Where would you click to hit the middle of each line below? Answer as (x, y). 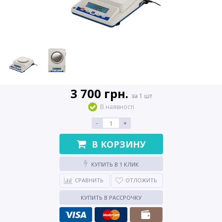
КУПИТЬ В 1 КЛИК (115, 164)
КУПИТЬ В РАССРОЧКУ (111, 197)
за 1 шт (141, 96)
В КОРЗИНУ (118, 144)
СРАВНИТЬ (89, 180)
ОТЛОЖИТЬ (141, 180)
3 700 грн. (101, 93)
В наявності (117, 107)
